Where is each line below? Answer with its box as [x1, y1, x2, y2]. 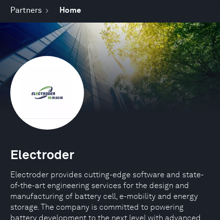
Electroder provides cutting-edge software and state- [10, 170, 204, 179]
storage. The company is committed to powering [10, 202, 184, 212]
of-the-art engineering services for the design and [10, 181, 189, 190]
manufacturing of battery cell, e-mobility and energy [10, 192, 198, 201]
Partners [10, 5, 42, 15]
